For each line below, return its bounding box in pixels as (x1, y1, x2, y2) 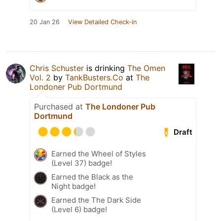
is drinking (84, 63, 127, 73)
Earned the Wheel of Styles (51, 148, 146, 158)
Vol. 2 (30, 72, 51, 82)
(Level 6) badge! (51, 204, 107, 214)
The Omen (127, 63, 165, 73)
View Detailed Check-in (68, 18, 137, 26)
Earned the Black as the (51, 172, 133, 182)
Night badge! (51, 181, 96, 191)
